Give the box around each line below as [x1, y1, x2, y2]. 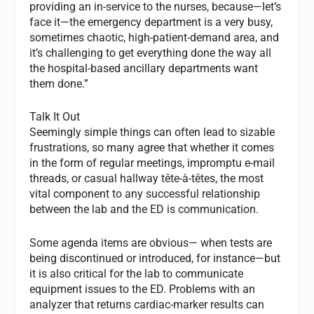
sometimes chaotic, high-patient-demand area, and [29, 30, 280, 44]
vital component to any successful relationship [29, 187, 261, 201]
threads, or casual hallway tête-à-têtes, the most [29, 172, 264, 186]
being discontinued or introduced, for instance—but [29, 251, 281, 265]
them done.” [29, 76, 89, 90]
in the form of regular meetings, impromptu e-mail [29, 156, 275, 170]
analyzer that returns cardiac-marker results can [29, 297, 265, 311]
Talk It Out [29, 110, 81, 124]
